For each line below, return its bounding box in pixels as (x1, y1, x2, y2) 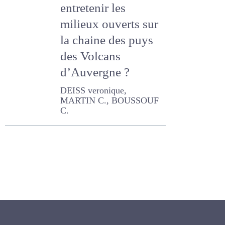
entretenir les (60, 3, 126, 16)
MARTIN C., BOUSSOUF (60, 97, 159, 107)
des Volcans (60, 51, 121, 64)
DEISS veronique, (60, 87, 127, 97)
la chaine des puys (60, 35, 153, 48)
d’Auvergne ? (60, 67, 130, 80)
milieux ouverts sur (60, 19, 158, 32)
